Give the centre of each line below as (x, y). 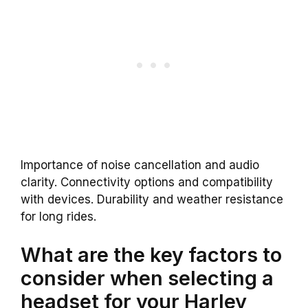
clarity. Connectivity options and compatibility (147, 183)
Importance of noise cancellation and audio (140, 165)
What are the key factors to (151, 254)
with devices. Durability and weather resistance (152, 200)
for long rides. (58, 217)
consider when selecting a (147, 278)
